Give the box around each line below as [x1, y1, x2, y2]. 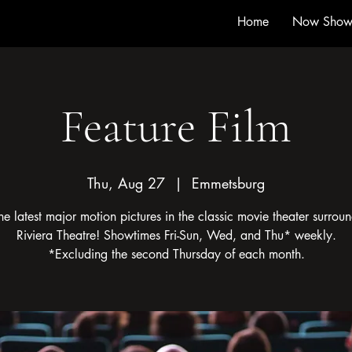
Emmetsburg [192, 174, 265, 192]
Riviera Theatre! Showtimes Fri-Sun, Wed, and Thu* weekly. [16, 227, 336, 244]
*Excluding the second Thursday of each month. [47, 246, 305, 262]
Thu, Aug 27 [87, 174, 165, 192]
